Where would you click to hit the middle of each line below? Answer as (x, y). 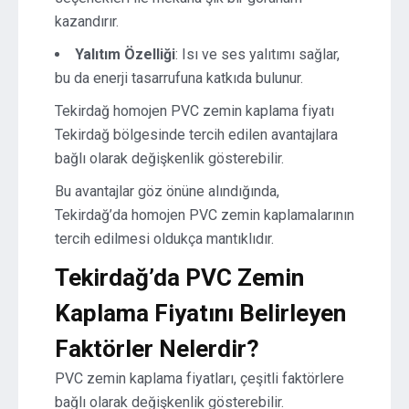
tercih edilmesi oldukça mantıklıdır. (164, 239)
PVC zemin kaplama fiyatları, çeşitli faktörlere (199, 378)
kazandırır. (87, 21)
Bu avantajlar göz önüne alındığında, (167, 191)
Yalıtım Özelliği (125, 54)
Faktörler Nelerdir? (157, 349)
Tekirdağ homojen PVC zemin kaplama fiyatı (194, 111)
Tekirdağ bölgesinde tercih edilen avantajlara (196, 135)
